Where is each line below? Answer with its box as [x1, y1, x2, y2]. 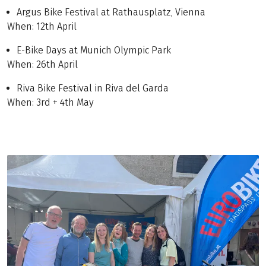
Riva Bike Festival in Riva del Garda [17, 82, 169, 94]
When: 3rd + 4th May [7, 96, 94, 108]
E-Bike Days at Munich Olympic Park [17, 44, 171, 56]
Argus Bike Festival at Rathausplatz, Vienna [17, 6, 205, 18]
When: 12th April [7, 20, 77, 32]
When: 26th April [7, 58, 78, 70]
